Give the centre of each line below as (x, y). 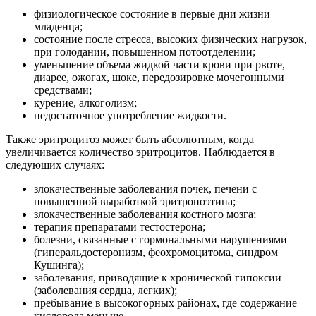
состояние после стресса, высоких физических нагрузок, (170, 39)
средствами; (63, 90)
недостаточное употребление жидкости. (130, 115)
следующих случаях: (55, 164)
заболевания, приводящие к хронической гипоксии (158, 277)
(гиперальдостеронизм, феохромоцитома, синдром (156, 252)
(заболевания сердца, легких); (105, 290)
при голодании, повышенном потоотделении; (145, 51)
